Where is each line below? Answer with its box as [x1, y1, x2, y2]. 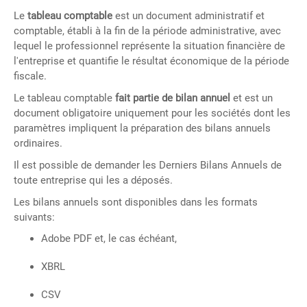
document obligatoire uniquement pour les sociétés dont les [14, 107, 291, 120]
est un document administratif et [112, 10, 265, 23]
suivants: [14, 211, 55, 224]
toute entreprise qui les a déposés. [14, 174, 173, 187]
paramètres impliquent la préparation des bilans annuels [14, 122, 271, 135]
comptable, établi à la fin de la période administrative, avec [14, 25, 281, 38]
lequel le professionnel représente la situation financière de [14, 40, 285, 53]
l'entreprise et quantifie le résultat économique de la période [14, 55, 289, 68]
